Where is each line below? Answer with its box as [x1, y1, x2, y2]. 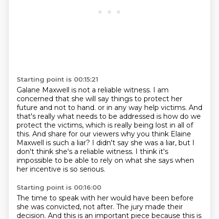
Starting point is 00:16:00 [16, 183, 101, 191]
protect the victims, [16, 121, 86, 130]
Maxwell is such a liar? [16, 138, 92, 147]
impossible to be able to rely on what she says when [16, 156, 194, 165]
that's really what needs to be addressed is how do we [16, 112, 201, 121]
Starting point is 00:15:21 [16, 75, 98, 83]
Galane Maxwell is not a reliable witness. [16, 86, 153, 94]
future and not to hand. [16, 103, 98, 112]
